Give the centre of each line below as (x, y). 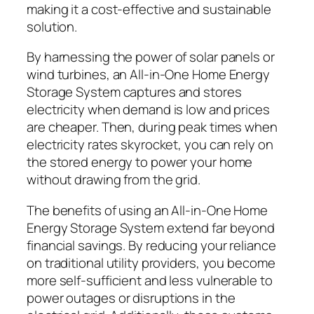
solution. (52, 26)
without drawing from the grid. (114, 180)
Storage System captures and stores (134, 92)
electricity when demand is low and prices (148, 110)
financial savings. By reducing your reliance (151, 245)
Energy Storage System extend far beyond (151, 227)
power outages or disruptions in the (131, 298)
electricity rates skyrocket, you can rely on (150, 145)
